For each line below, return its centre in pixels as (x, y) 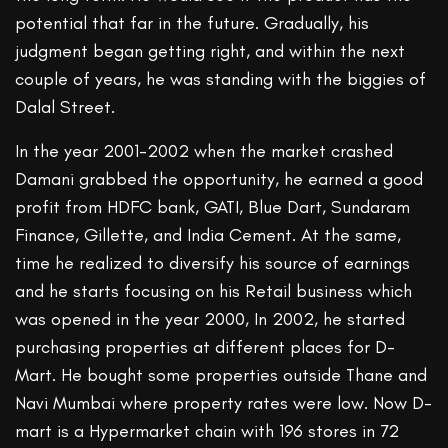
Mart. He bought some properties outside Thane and (221, 375)
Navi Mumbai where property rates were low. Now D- (224, 403)
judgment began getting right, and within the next (210, 51)
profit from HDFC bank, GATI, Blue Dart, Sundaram (213, 207)
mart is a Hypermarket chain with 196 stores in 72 (207, 431)
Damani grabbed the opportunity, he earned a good (219, 179)
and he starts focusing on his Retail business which (214, 291)
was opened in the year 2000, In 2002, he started (210, 319)
